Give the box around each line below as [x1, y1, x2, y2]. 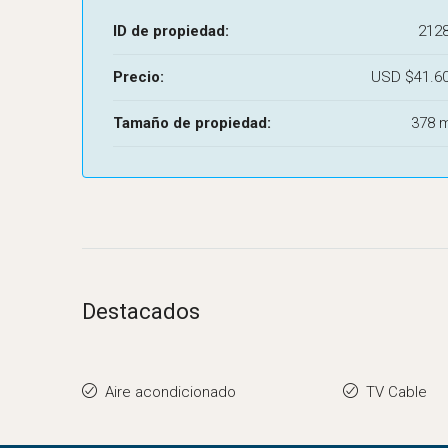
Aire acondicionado [105, 383, 236, 401]
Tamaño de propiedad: [113, 114, 271, 132]
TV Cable [365, 383, 427, 401]
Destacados [82, 299, 200, 324]
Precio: [113, 68, 164, 86]
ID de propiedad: [113, 22, 229, 40]
